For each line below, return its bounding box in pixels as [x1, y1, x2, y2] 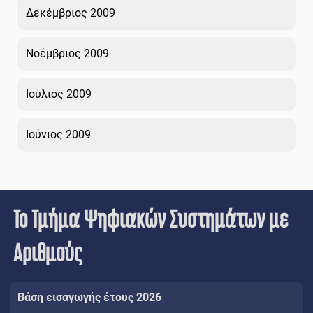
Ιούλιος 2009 [26, 87, 92, 101]
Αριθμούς [13, 238, 83, 266]
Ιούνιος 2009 [26, 127, 91, 141]
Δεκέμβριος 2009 [26, 6, 115, 20]
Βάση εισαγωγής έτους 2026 [17, 290, 161, 304]
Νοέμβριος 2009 [26, 46, 109, 60]
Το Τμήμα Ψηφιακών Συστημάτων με [13, 205, 289, 233]
